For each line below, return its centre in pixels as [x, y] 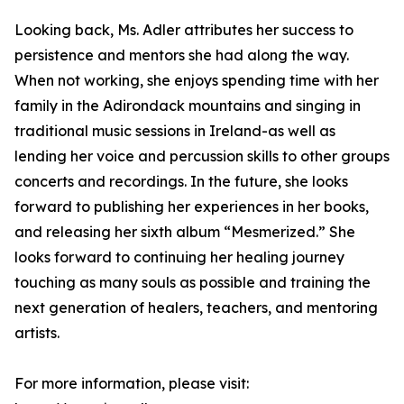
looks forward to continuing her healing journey [179, 257]
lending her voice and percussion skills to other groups [202, 156]
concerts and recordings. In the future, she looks [181, 182]
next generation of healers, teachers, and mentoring [196, 308]
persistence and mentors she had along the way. [182, 55]
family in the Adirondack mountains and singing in [188, 106]
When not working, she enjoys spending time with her [197, 81]
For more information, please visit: [132, 384]
